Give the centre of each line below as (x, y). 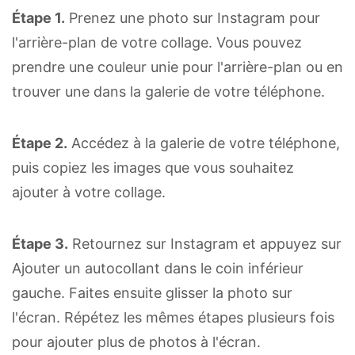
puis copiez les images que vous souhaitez (153, 167)
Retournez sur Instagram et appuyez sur (205, 243)
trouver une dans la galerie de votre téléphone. (168, 91)
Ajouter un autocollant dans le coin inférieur (158, 268)
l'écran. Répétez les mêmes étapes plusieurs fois (173, 317)
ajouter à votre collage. (89, 192)
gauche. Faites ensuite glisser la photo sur (152, 292)
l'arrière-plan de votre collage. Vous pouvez (157, 42)
